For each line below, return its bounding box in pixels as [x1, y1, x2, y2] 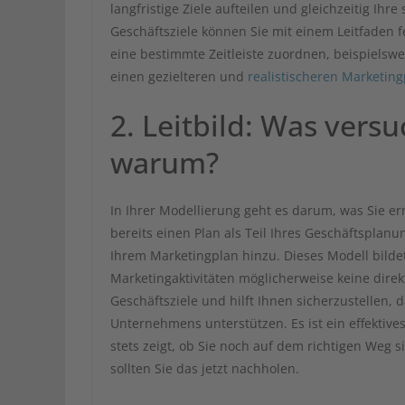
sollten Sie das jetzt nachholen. [110, 360, 299, 378]
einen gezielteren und [110, 68, 248, 86]
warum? [110, 143, 219, 183]
